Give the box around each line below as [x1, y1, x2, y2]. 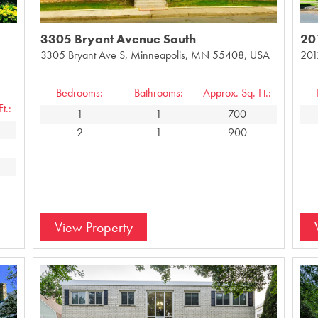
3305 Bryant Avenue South [40, 30, 196, 47]
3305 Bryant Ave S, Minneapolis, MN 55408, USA [40, 47, 270, 62]
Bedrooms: [56, 84, 104, 100]
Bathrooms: [133, 84, 183, 100]
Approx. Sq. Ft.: [203, 84, 272, 100]
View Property [54, 217, 133, 236]
